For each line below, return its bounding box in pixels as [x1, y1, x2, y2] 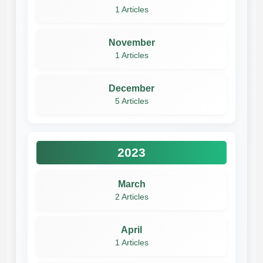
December [109, 83, 154, 93]
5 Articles [114, 96, 149, 106]
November [108, 37, 155, 48]
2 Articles [114, 192, 149, 201]
